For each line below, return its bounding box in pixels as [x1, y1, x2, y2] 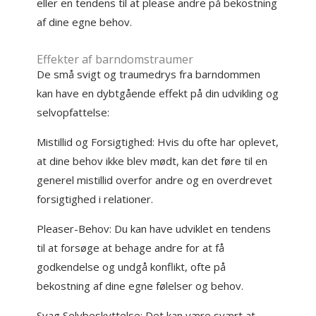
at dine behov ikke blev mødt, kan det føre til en [37, 154, 268, 168]
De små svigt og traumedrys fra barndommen [37, 67, 261, 81]
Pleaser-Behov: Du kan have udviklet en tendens [37, 221, 272, 236]
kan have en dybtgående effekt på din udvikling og [37, 86, 279, 100]
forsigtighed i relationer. [37, 192, 154, 206]
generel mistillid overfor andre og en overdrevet [37, 173, 273, 187]
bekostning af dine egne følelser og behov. [37, 279, 244, 293]
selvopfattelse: [37, 105, 110, 119]
